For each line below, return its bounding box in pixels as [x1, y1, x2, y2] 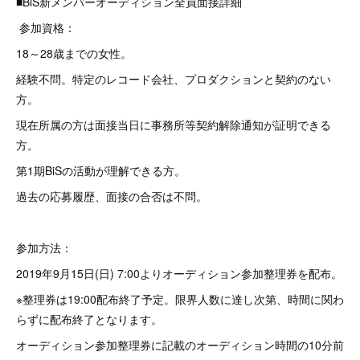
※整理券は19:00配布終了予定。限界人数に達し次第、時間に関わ [16, 291, 344, 307]
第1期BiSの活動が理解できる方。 [16, 162, 186, 178]
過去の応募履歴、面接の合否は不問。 [16, 188, 207, 204]
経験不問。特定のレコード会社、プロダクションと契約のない [16, 71, 331, 87]
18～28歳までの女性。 [16, 45, 132, 61]
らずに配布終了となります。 [16, 311, 162, 327]
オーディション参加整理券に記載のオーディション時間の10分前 [16, 337, 344, 353]
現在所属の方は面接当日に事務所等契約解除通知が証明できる [16, 117, 331, 133]
